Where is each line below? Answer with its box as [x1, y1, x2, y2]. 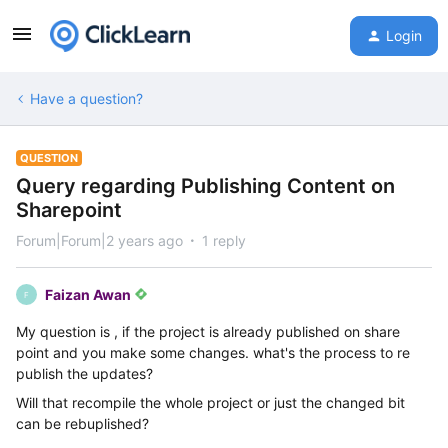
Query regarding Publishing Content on [16, 174, 395, 198]
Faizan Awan [45, 286, 131, 303]
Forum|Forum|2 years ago [16, 232, 183, 249]
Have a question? [30, 90, 143, 107]
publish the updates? [16, 365, 153, 382]
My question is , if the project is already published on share [16, 323, 400, 340]
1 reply [202, 232, 246, 249]
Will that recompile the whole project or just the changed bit [16, 394, 405, 411]
